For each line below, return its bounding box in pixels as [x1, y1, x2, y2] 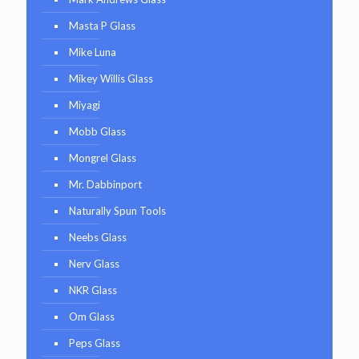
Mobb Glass [69, 124, 126, 138]
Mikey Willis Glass [69, 71, 153, 85]
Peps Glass [69, 336, 120, 349]
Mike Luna [69, 45, 116, 58]
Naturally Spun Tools [69, 204, 166, 217]
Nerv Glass [69, 256, 119, 270]
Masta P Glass [69, 18, 135, 32]
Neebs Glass [69, 230, 127, 244]
